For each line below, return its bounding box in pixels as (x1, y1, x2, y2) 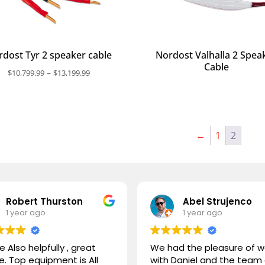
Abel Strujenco (182, 195, 252, 208)
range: (89, 80, 115, 92)
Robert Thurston (6, 195, 83, 208)
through (89, 107, 121, 119)
